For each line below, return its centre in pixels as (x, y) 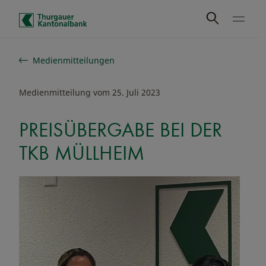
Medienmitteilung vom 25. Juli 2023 (90, 92)
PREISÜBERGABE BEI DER (121, 129)
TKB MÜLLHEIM (82, 153)
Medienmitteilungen (74, 60)
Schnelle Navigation (63, 55)
